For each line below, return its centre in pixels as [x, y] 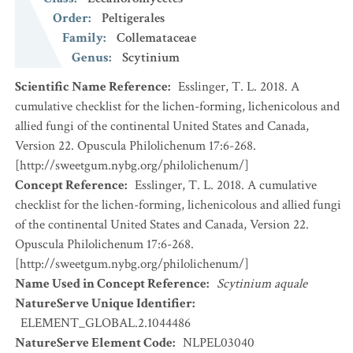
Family [83, 38]
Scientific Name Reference [91, 87]
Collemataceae [156, 38]
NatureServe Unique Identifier [104, 303]
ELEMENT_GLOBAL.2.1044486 [106, 323]
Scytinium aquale [262, 284]
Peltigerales [133, 18]
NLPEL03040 [219, 343]
